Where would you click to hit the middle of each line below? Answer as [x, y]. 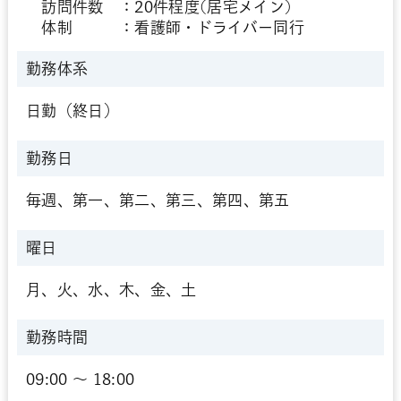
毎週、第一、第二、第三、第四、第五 [158, 200]
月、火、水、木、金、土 [111, 290]
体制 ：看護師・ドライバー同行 [165, 27]
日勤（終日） [72, 111]
